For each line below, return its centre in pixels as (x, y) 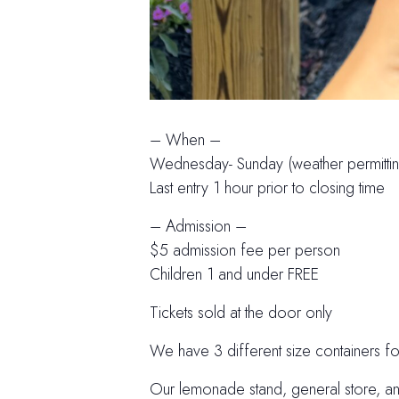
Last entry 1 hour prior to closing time (267, 187)
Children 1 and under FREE (234, 274)
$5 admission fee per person (245, 250)
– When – (185, 139)
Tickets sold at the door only (241, 312)
